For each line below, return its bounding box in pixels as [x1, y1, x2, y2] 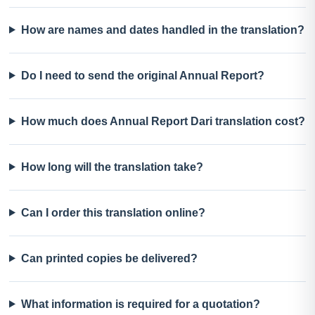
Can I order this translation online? [20, 206, 205, 219]
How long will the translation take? [20, 160, 203, 173]
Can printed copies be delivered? [20, 252, 198, 264]
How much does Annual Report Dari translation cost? [20, 115, 305, 127]
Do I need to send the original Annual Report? [20, 69, 264, 82]
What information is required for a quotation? [20, 297, 260, 310]
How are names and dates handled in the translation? [20, 23, 304, 36]
